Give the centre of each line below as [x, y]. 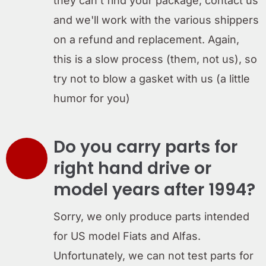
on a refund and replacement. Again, [146, 39]
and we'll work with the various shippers [156, 20]
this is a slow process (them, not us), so [155, 59]
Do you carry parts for [145, 147]
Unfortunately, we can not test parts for [153, 255]
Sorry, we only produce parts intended [151, 216]
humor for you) [92, 98]
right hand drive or [132, 168]
